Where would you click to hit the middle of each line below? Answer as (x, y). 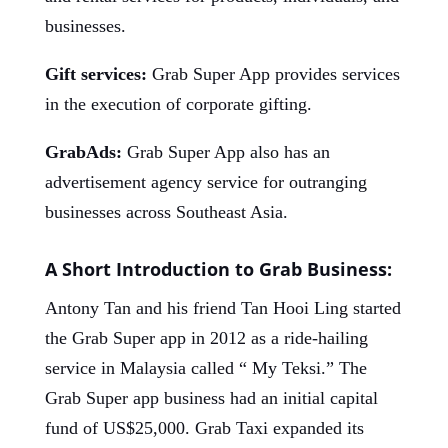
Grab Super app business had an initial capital (211, 398)
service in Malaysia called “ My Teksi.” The (205, 368)
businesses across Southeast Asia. (166, 212)
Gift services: (95, 74)
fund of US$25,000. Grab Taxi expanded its (204, 428)
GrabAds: (83, 152)
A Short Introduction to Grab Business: (218, 269)
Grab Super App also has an (225, 152)
